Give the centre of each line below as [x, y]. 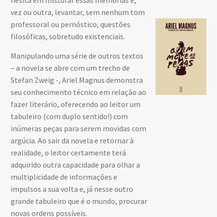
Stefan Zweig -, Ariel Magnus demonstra [77, 80]
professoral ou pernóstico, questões [71, 24]
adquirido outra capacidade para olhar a [76, 164]
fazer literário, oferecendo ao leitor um [76, 104]
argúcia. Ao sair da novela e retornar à [72, 140]
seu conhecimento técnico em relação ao [79, 92]
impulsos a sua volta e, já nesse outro [72, 189]
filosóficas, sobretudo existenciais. [68, 36]
